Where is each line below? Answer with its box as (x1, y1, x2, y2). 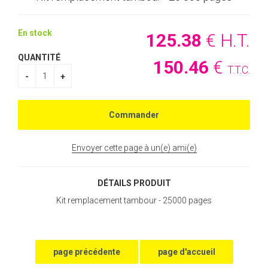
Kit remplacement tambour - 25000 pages (56, 195, 212, 205)
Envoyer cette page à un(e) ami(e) (71, 143, 197, 153)
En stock (18, 28, 52, 38)
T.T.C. (227, 63, 250, 77)
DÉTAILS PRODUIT (97, 178, 171, 188)
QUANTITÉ (18, 53, 60, 63)
